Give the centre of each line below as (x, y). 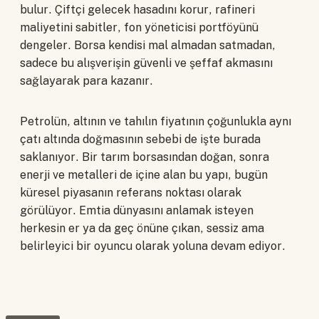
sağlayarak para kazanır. (87, 81)
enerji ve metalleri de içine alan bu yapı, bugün (144, 175)
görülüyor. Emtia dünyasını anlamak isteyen (137, 211)
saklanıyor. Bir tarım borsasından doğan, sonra (145, 157)
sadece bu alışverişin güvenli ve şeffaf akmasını (146, 63)
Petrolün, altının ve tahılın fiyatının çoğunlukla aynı (156, 122)
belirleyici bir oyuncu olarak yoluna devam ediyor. (153, 246)
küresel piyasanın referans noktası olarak (131, 193)
